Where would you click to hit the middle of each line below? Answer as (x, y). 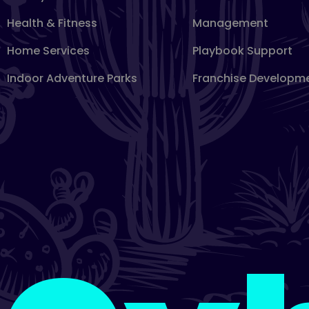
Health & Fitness (52, 23)
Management (230, 23)
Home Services (48, 51)
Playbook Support (242, 51)
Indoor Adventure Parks (72, 78)
